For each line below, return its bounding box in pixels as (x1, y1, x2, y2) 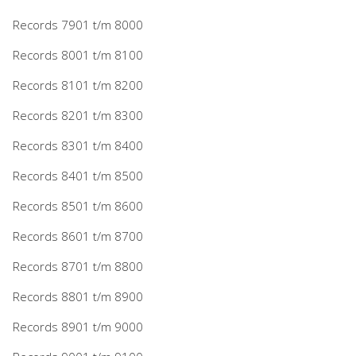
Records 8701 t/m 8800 (13, 257, 143, 274)
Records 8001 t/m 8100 (13, 46, 143, 63)
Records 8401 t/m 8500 (13, 167, 143, 184)
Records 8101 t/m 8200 (13, 76, 143, 93)
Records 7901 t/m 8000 (13, 16, 143, 33)
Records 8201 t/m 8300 (13, 106, 143, 123)
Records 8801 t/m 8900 (13, 288, 143, 304)
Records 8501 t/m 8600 (13, 197, 143, 214)
